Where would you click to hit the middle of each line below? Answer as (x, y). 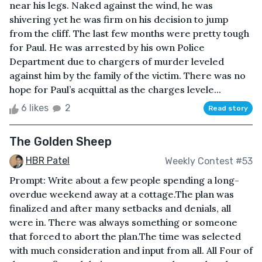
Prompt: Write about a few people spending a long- (124, 180)
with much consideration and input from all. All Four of (131, 251)
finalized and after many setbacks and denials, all (120, 208)
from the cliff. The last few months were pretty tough (129, 34)
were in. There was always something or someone (123, 223)
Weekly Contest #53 (209, 161)
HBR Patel (48, 161)
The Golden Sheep (61, 142)
